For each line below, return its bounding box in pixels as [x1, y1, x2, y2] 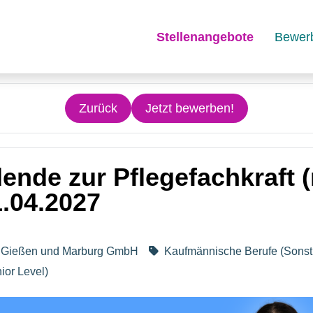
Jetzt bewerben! [145, 101, 234, 115]
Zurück [79, 101, 117, 115]
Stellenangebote [156, 29, 254, 44]
